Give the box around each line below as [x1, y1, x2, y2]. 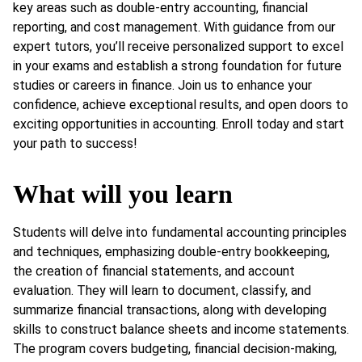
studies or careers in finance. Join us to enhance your [13, 77, 312, 93]
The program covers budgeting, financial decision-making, [13, 341, 337, 357]
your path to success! [13, 135, 137, 151]
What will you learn [13, 179, 233, 209]
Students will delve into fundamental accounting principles [13, 225, 347, 241]
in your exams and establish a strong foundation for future [13, 57, 342, 74]
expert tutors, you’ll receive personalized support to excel [13, 38, 343, 54]
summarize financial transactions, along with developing [13, 302, 326, 318]
